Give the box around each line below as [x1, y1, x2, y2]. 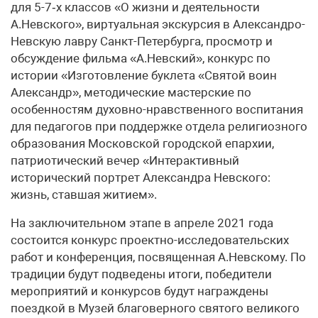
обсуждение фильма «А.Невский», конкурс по [11, 51, 270, 65]
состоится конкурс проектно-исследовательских [11, 233, 289, 247]
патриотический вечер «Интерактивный [11, 153, 239, 168]
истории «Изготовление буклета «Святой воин [11, 68, 277, 82]
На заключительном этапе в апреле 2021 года [11, 216, 273, 230]
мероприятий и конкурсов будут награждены [11, 284, 268, 298]
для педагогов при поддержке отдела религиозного [11, 119, 307, 133]
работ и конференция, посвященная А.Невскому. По [11, 250, 306, 264]
